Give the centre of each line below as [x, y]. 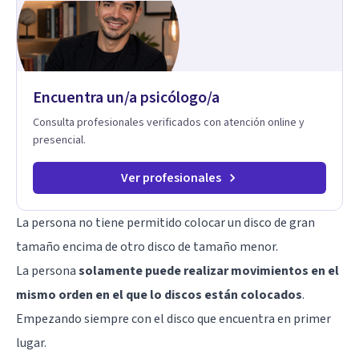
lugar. [31, 343]
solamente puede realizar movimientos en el [209, 270]
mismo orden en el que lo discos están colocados [159, 294]
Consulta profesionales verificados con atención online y [169, 122]
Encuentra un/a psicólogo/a [126, 97]
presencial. [59, 140]
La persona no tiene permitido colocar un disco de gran [165, 222]
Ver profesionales [171, 177]
